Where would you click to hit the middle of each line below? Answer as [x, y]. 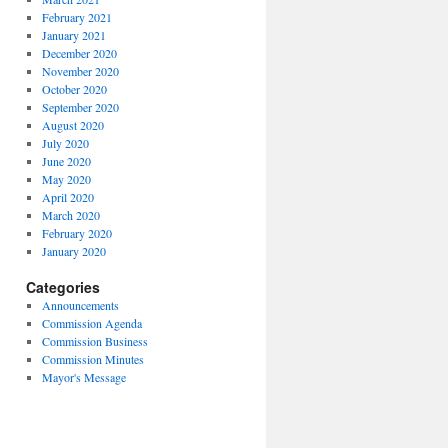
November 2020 [80, 71]
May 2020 [66, 179]
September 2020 [80, 107]
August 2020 [72, 125]
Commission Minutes [92, 359]
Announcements [80, 305]
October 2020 [74, 89]
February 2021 [76, 17]
